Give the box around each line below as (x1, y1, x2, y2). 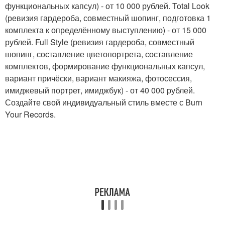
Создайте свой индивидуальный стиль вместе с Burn (5, 96, 202, 108)
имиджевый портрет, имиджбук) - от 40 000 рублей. (5, 84, 195, 96)
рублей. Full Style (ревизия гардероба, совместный (5, 36, 194, 48)
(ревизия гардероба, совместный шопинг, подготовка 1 (5, 12, 211, 24)
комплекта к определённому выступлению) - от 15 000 (5, 24, 206, 36)
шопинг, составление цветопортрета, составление (5, 48, 193, 60)
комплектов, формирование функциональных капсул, (5, 60, 205, 72)
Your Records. (5, 108, 56, 120)
